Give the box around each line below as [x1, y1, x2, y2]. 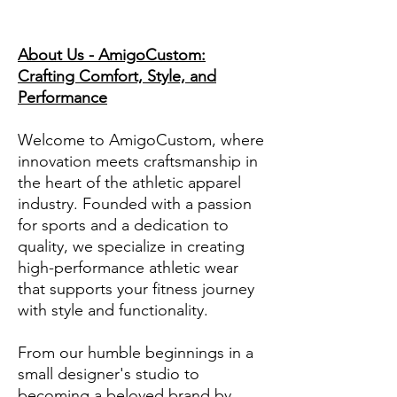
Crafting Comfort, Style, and [18, 66, 216, 87]
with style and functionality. [18, 300, 208, 321]
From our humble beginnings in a [18, 343, 253, 363]
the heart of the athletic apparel [18, 173, 241, 193]
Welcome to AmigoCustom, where [18, 130, 264, 151]
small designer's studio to [18, 364, 199, 385]
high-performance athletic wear [18, 258, 238, 278]
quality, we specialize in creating [18, 237, 245, 257]
